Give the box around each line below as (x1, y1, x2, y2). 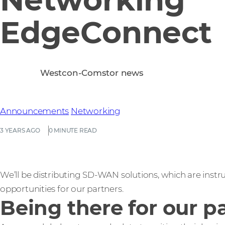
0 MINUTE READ (48, 127, 97, 134)
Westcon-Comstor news (40, 68, 144, 78)
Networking (71, 106, 121, 116)
